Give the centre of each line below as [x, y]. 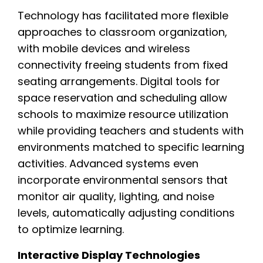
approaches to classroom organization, [122, 32]
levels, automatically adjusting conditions [126, 213]
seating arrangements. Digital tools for [119, 81]
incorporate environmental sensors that [123, 180]
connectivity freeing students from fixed [123, 65]
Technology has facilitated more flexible [123, 15]
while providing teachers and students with [131, 130]
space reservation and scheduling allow [122, 97]
